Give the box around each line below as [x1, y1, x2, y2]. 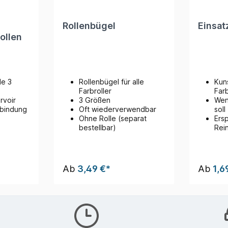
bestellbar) [78, 123, 116, 132]
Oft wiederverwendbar [78, 104, 158, 113]
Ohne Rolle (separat [78, 113, 147, 123]
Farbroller [78, 86, 113, 95]
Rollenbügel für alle [78, 77, 144, 86]
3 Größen [78, 95, 112, 104]
